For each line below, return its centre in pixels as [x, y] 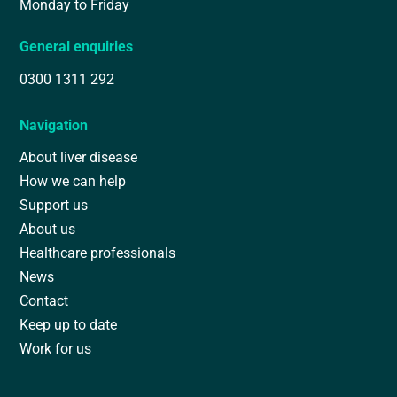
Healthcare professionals [98, 253]
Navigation [54, 125]
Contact [44, 300]
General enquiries [77, 46]
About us [48, 229]
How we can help [73, 181]
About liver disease [79, 157]
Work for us [56, 348]
